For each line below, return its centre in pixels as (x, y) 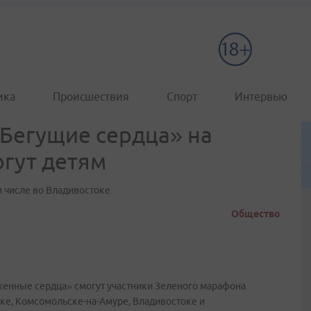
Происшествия (91, 96)
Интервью (261, 96)
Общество (256, 214)
